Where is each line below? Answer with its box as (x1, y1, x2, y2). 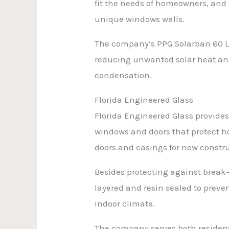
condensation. (95, 70, 152, 80)
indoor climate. (95, 198, 155, 209)
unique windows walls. (95, 13, 185, 24)
